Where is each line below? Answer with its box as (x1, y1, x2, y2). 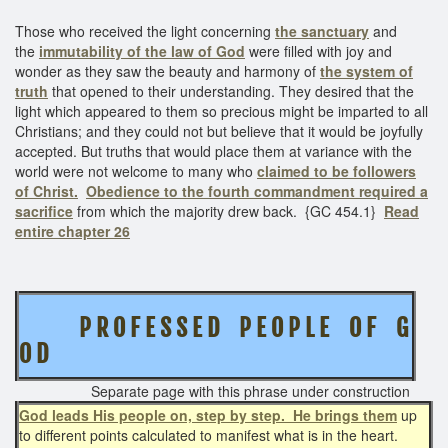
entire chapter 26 (15, 220, 130, 241)
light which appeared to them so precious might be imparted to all (15, 100, 428, 121)
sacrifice (15, 200, 73, 221)
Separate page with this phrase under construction (38, 380, 410, 401)
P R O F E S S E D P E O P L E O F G (19, 312, 408, 343)
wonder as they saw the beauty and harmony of (15, 60, 320, 81)
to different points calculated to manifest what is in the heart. (19, 424, 398, 445)
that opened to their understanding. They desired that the (48, 80, 414, 101)
